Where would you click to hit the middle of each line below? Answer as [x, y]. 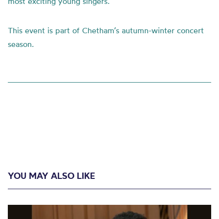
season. [21, 44]
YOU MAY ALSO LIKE [51, 176]
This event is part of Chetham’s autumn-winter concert [106, 30]
